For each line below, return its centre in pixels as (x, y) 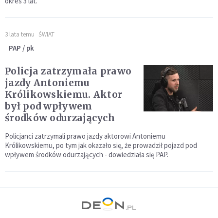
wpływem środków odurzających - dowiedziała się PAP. (87, 154)
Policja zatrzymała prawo (68, 71)
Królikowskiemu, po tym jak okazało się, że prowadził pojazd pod (101, 145)
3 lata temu (20, 34)
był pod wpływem (49, 106)
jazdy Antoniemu (47, 83)
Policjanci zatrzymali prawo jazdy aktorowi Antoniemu (85, 136)
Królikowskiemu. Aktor (64, 94)
